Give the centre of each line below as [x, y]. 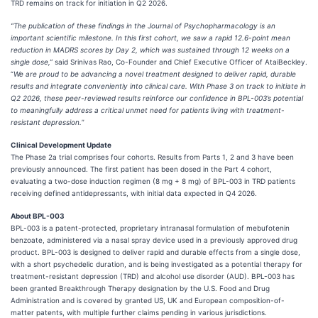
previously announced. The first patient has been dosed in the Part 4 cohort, [141, 169]
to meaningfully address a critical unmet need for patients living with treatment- [148, 110]
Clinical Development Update [61, 145]
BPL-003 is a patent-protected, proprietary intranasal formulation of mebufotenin [150, 228]
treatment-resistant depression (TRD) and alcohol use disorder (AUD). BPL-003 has [153, 276]
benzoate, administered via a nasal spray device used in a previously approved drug [154, 240]
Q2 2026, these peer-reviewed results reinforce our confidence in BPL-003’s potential [157, 98]
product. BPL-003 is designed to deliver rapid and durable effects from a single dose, [155, 252]
